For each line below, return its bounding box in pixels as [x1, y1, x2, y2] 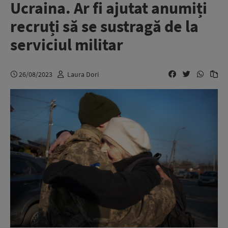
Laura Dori [67, 69, 99, 79]
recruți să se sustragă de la [10, 16, 198, 37]
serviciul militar [10, 35, 123, 55]
